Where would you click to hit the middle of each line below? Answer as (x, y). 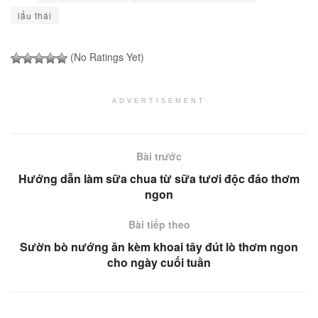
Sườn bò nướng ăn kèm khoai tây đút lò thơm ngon (159, 247)
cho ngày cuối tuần (159, 262)
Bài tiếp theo (159, 224)
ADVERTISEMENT (159, 101)
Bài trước (159, 156)
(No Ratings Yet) (106, 57)
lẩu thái (35, 15)
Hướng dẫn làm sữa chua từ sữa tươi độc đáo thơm (159, 179)
